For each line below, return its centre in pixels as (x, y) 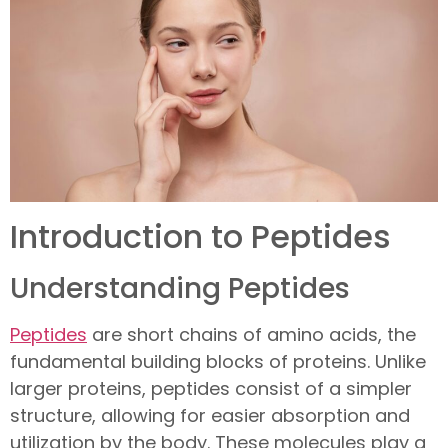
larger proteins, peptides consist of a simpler (211, 388)
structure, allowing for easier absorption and (210, 415)
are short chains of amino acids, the (251, 334)
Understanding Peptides (180, 288)
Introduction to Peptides (200, 236)
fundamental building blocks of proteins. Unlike (218, 361)
